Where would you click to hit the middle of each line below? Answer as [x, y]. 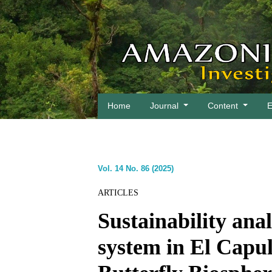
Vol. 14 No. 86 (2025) [136, 168]
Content [224, 106]
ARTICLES [118, 193]
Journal [166, 106]
